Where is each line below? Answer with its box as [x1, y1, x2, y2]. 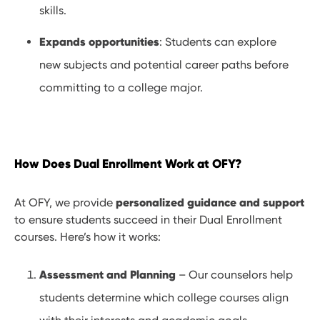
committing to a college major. [39, 81, 204, 95]
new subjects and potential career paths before [39, 58, 289, 72]
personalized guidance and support [116, 195, 304, 210]
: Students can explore [159, 35, 277, 49]
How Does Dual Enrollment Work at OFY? [14, 156, 241, 172]
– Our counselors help [176, 268, 294, 282]
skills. [39, 4, 67, 18]
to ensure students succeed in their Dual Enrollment [14, 213, 282, 227]
